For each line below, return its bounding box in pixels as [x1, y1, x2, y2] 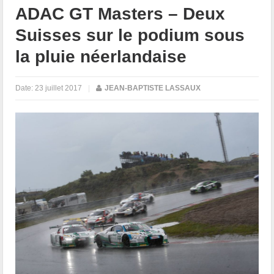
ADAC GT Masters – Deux [15, 4, 226, 23]
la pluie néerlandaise [15, 46, 187, 66]
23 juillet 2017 [35, 83, 83, 92]
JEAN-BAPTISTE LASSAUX [105, 83, 201, 92]
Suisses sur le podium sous [15, 25, 245, 45]
